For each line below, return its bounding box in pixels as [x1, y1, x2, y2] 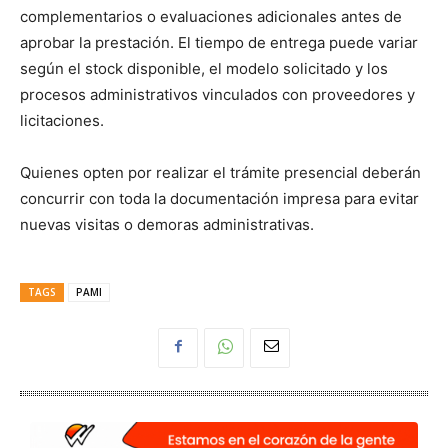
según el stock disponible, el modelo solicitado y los [20, 58, 388, 78]
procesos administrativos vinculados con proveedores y [20, 84, 415, 104]
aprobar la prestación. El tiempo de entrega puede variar [20, 32, 418, 52]
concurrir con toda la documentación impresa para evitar [20, 188, 419, 208]
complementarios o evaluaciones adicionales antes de [20, 6, 402, 26]
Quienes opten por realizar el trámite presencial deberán [20, 162, 421, 182]
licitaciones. [20, 110, 104, 130]
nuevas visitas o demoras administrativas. [20, 214, 314, 234]
